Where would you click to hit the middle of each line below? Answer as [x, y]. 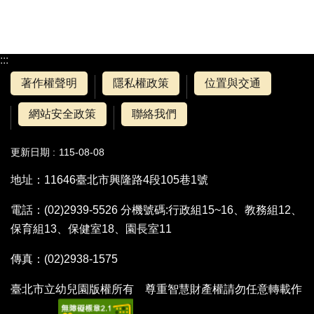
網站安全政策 [62, 114]
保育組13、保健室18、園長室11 [97, 229]
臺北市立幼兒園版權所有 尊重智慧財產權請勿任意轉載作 [156, 289]
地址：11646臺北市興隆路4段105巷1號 [109, 180]
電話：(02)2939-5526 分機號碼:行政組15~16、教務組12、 [156, 210]
